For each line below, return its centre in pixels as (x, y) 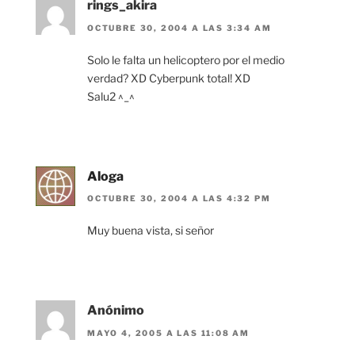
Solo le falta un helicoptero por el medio (186, 59)
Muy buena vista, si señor (151, 231)
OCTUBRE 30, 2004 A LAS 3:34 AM (179, 27)
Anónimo (116, 311)
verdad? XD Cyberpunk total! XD (169, 78)
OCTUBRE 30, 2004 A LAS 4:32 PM (179, 198)
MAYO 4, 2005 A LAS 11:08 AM (169, 332)
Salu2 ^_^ (111, 96)
